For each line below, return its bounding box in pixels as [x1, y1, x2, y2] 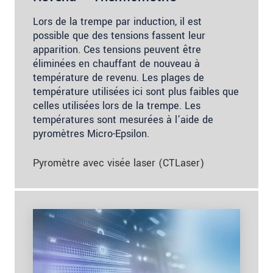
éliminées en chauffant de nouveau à [33, 56, 200, 71]
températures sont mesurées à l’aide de [33, 112, 213, 127]
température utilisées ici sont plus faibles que [33, 84, 239, 99]
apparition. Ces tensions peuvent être [33, 42, 201, 57]
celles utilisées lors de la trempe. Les [33, 98, 200, 113]
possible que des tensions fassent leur [33, 28, 205, 43]
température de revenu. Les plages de [33, 70, 204, 85]
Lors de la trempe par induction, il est [33, 14, 202, 29]
